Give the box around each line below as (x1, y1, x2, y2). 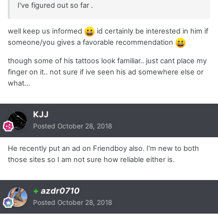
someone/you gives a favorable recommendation (8, 38, 175, 47)
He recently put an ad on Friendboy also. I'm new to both (8, 144, 199, 153)
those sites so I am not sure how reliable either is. (8, 155, 175, 164)
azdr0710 (41, 186, 80, 196)
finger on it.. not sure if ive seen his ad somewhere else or (8, 68, 203, 77)
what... (8, 79, 30, 88)
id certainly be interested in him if (95, 27, 208, 36)
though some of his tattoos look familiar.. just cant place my (8, 56, 207, 66)
